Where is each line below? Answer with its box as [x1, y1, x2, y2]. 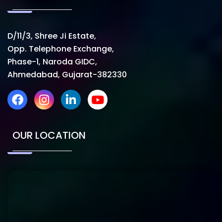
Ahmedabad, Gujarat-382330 [7, 68, 127, 80]
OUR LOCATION [12, 128, 86, 142]
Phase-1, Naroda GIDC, [7, 55, 97, 67]
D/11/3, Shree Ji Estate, [7, 30, 96, 42]
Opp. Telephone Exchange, [7, 43, 114, 55]
